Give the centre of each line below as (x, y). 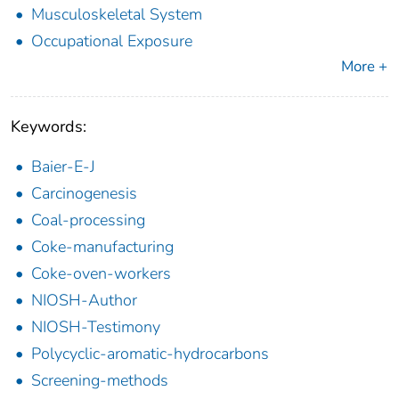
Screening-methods (100, 380)
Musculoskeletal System (117, 14)
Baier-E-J (63, 166)
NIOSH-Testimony (96, 326)
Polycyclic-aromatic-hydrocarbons (150, 353)
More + (364, 66)
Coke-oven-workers (101, 273)
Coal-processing (88, 220)
